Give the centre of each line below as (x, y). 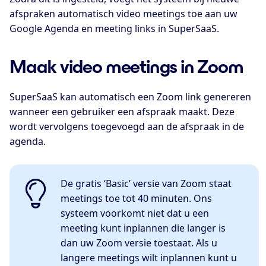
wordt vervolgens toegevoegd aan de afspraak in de (127, 127)
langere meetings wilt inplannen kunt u (149, 257)
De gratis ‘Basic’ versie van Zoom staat (146, 183)
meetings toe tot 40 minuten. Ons (137, 198)
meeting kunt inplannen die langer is (143, 228)
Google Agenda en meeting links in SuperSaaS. (114, 28)
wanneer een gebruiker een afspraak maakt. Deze (122, 112)
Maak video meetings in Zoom (126, 67)
